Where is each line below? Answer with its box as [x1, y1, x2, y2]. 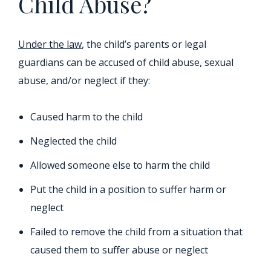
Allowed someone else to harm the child [30, 158, 210, 172]
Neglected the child [30, 134, 117, 148]
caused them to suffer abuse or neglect [30, 243, 208, 256]
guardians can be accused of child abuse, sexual [18, 56, 233, 69]
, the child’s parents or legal [82, 38, 206, 51]
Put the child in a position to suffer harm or [30, 183, 226, 196]
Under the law [18, 38, 82, 51]
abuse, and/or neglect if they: [18, 74, 150, 87]
